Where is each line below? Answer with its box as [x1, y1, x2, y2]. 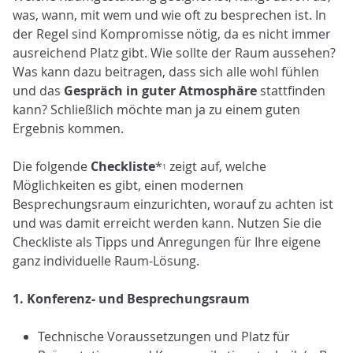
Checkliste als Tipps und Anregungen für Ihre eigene [13, 232, 321, 251]
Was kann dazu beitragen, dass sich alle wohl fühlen [13, 62, 319, 80]
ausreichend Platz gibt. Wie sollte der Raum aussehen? [13, 43, 336, 61]
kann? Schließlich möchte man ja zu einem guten [13, 100, 300, 118]
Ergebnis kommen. [13, 119, 127, 137]
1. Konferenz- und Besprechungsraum [13, 289, 250, 307]
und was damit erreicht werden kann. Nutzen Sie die [13, 214, 321, 232]
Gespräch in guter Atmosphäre [64, 81, 260, 99]
